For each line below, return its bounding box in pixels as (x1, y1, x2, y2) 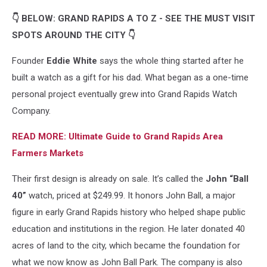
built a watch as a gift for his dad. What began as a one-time (12, 72, 249, 83)
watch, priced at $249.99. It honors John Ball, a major (26, 190, 235, 201)
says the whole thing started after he (97, 55, 244, 66)
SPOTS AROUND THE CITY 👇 (12, 30, 135, 41)
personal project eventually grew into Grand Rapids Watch (12, 89, 237, 100)
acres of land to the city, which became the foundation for (12, 240, 240, 251)
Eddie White (46, 55, 97, 66)
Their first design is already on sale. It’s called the (12, 173, 206, 184)
